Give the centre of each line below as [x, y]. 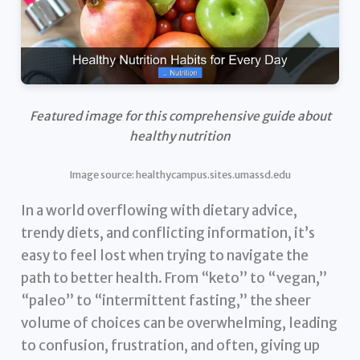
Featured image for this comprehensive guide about [180, 117]
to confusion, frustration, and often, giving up [171, 346]
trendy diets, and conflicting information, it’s [168, 233]
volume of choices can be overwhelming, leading [180, 323]
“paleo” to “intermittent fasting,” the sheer [166, 301]
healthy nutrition [180, 137]
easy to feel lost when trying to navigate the [165, 256]
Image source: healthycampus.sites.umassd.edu [180, 174]
